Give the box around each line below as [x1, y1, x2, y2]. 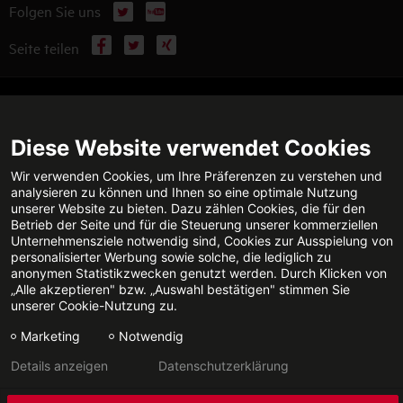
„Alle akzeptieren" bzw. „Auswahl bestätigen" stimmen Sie [11, 282, 350, 297]
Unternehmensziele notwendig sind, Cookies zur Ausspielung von [11, 233, 393, 248]
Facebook [91, 32, 151, 53]
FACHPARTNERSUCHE [66, 290, 201, 308]
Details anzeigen [11, 358, 108, 373]
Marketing [21, 328, 80, 344]
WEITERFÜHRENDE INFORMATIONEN [9, 106, 182, 122]
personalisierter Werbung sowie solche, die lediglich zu [11, 249, 331, 264]
